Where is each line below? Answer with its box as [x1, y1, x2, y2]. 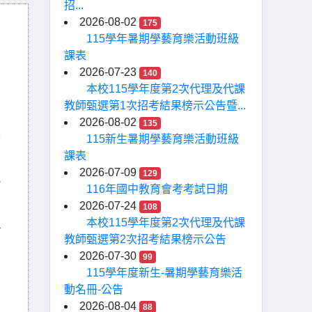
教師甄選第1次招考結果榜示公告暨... [64, 100, 246, 111]
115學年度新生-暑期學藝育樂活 [86, 267, 242, 279]
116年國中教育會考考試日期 [86, 183, 228, 195]
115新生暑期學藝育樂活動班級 [86, 133, 239, 145]
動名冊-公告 [64, 283, 123, 295]
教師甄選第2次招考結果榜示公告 [64, 233, 226, 245]
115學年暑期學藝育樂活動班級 [86, 33, 239, 45]
